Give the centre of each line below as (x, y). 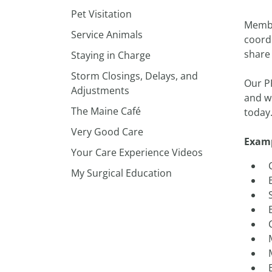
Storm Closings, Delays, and (134, 76)
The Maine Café (106, 111)
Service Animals (107, 35)
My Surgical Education (121, 173)
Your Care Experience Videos (137, 152)
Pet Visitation (101, 14)
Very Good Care (107, 132)
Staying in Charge (111, 55)
